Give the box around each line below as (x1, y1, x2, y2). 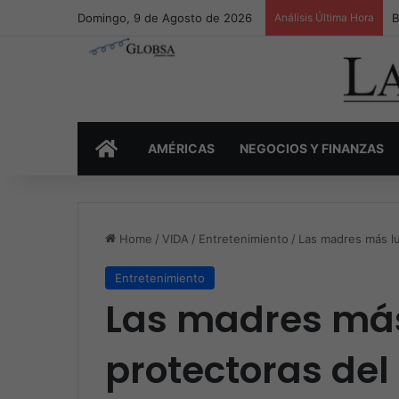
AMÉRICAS (148, 141, 215, 157)
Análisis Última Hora (274, 11, 374, 24)
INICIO (118, 141, 157, 157)
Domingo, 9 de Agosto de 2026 (77, 11, 252, 25)
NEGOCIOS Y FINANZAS (240, 141, 384, 157)
